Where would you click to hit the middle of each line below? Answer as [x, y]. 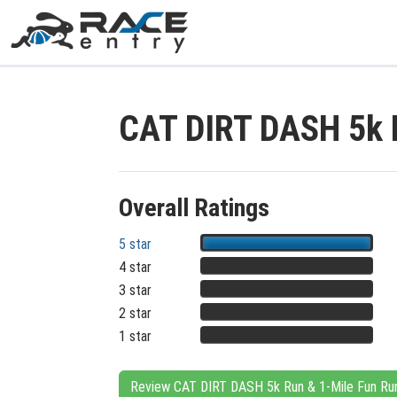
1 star [135, 336]
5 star [135, 244]
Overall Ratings [194, 208]
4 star [135, 267]
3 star [135, 290]
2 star [135, 313]
